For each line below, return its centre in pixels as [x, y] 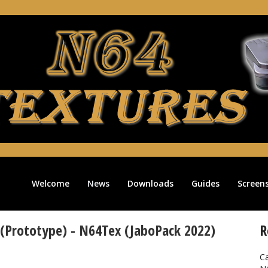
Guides [205, 183]
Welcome [51, 183]
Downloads [150, 183]
